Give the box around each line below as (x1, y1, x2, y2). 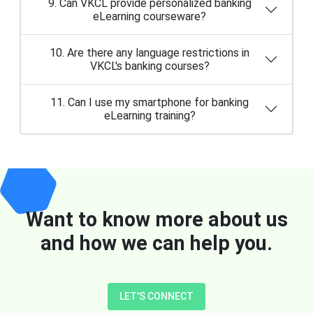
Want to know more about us (25, 207, 288, 231)
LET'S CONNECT (119, 290, 194, 302)
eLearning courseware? (93, 9, 206, 23)
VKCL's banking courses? (89, 59, 210, 73)
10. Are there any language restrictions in (50, 45, 249, 59)
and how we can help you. (41, 231, 272, 255)
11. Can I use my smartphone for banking (50, 95, 249, 109)
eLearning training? (103, 108, 196, 122)
